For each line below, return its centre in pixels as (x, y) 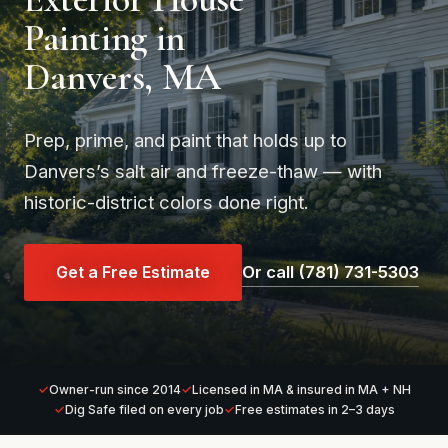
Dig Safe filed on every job (144, 409)
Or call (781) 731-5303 (330, 271)
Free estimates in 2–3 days (314, 409)
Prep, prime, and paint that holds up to (185, 139)
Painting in (104, 37)
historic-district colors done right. (166, 201)
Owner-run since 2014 (114, 389)
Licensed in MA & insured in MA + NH (301, 389)
